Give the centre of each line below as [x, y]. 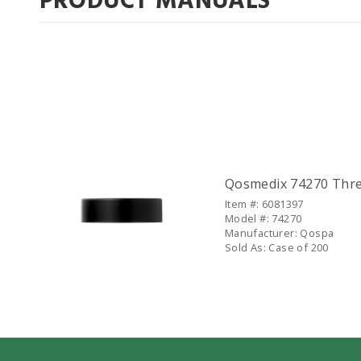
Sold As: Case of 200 [276, 247]
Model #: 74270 [263, 218]
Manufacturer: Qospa [279, 233]
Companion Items [98, 141]
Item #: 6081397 [264, 204]
